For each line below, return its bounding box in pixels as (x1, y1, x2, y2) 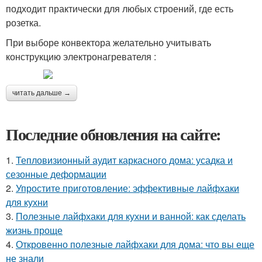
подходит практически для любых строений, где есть (6, 2, 233, 15)
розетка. (6, 16, 41, 29)
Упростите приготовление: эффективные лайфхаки (16, 181, 239, 195)
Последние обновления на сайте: (6, 122, 221, 146)
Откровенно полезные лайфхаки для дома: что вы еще (16, 237, 254, 251)
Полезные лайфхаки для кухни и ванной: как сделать (16, 209, 246, 223)
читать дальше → (12, 89, 71, 97)
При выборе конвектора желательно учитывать (6, 36, 211, 49)
